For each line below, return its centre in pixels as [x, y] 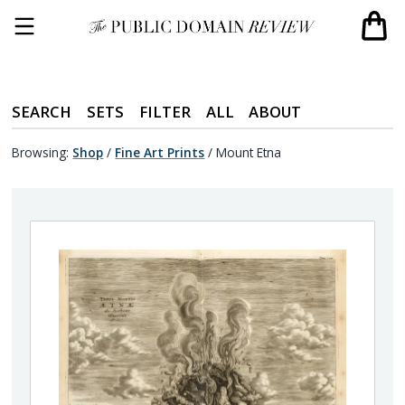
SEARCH [42, 111]
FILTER [165, 111]
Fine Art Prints [160, 152]
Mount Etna [249, 152]
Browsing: [41, 152]
